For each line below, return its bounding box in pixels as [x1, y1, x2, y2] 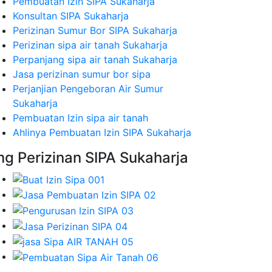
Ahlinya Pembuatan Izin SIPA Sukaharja [13, 126, 191, 138]
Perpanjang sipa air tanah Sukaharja [13, 53, 177, 66]
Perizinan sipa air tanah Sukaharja [13, 39, 168, 51]
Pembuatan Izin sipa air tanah [13, 112, 148, 124]
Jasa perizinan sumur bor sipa [13, 68, 151, 80]
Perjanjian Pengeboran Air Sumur [13, 83, 163, 95]
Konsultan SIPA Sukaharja [13, 10, 129, 22]
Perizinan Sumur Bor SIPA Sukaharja [13, 24, 177, 36]
